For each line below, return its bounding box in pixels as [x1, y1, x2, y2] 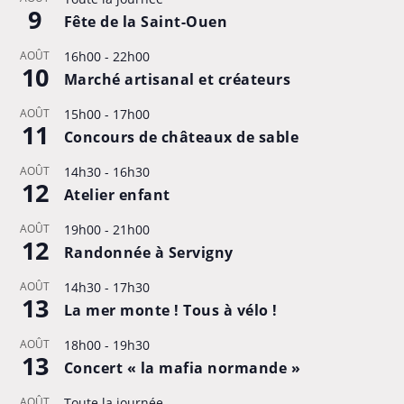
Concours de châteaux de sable [63, 127, 299, 148]
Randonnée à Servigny [63, 243, 234, 263]
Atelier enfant [63, 185, 170, 206]
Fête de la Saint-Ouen [63, 12, 228, 32]
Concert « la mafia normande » [63, 358, 301, 379]
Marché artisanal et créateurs [63, 69, 291, 90]
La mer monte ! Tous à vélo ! [63, 300, 278, 321]
